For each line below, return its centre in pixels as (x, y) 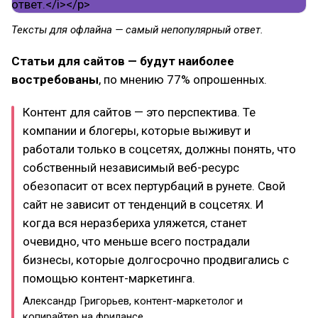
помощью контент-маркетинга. (109, 278)
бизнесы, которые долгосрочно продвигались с (156, 259)
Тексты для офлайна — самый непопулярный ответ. (137, 29)
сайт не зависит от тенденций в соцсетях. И (143, 204)
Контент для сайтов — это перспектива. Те (139, 112)
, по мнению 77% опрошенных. (183, 79)
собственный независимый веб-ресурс (131, 167)
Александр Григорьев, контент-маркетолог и (133, 301)
